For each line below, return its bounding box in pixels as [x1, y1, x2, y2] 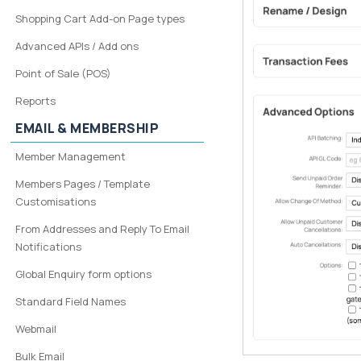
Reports [15, 93, 56, 108]
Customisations [15, 194, 97, 209]
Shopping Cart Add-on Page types [15, 11, 185, 26]
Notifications [15, 239, 82, 254]
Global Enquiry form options [15, 267, 152, 281]
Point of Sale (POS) [15, 66, 112, 81]
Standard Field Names [15, 294, 127, 309]
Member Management [15, 149, 127, 164]
